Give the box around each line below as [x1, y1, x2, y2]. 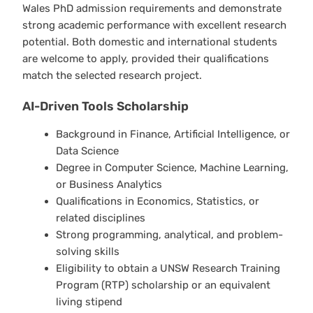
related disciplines [55, 211, 145, 224]
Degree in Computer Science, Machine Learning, [55, 161, 289, 174]
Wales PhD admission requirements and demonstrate [22, 1, 282, 15]
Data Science [55, 144, 119, 157]
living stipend [55, 295, 122, 308]
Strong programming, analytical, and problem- [55, 228, 283, 241]
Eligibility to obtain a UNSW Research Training [55, 261, 280, 275]
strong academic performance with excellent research [22, 18, 286, 31]
